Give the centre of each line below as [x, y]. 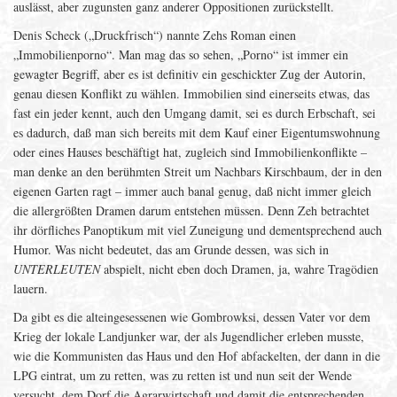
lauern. [31, 288]
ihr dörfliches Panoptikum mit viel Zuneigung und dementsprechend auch [198, 230]
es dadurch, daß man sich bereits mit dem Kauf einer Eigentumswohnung [197, 132]
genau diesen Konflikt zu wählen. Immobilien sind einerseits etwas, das [191, 93]
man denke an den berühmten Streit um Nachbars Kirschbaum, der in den [198, 171]
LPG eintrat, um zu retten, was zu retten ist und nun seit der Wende [183, 375]
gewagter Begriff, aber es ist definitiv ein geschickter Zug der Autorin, [190, 74]
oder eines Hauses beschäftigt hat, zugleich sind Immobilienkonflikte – [190, 152]
